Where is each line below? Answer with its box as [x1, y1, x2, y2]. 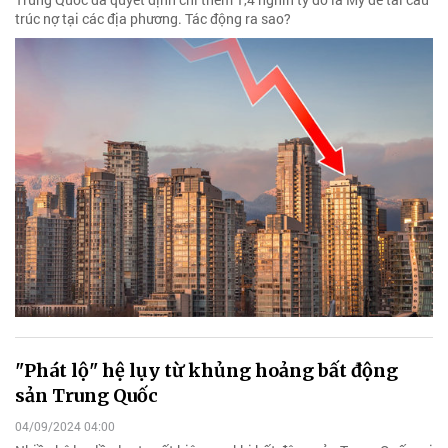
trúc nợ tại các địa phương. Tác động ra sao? [15, 9, 291, 29]
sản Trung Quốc [15, 383, 158, 407]
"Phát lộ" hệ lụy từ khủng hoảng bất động [15, 358, 398, 382]
